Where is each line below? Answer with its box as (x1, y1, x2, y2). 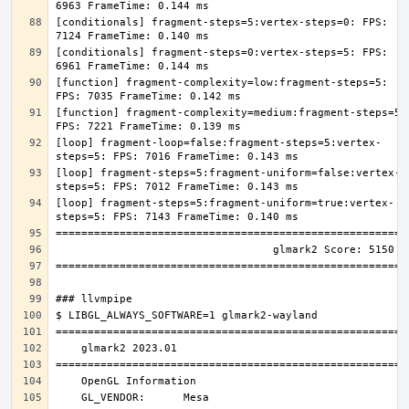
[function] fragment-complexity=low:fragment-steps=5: (56, 77, 388, 89)
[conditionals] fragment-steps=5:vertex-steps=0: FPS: (56, 16, 388, 28)
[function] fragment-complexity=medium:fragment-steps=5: (56, 107, 407, 119)
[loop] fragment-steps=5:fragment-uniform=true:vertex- (56, 197, 394, 209)
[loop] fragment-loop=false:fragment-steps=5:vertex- (56, 137, 382, 149)
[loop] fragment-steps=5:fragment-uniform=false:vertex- (56, 167, 401, 179)
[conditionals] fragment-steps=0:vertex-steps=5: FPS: (56, 47, 388, 58)
